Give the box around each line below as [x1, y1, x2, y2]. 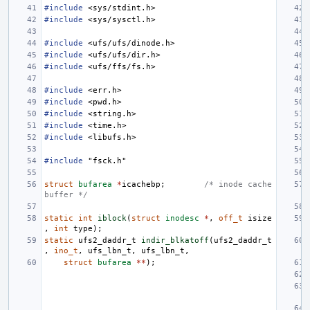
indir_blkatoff [141, 236, 209, 245]
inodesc [165, 214, 199, 223]
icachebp [122, 180, 161, 189]
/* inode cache [204, 180, 272, 189]
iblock [98, 214, 127, 223]
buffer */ [44, 190, 88, 199]
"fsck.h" [88, 156, 127, 165]
